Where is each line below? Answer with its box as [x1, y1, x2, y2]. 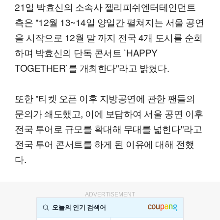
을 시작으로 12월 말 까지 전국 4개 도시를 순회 [15, 30, 203, 44]
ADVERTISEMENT [85, 191, 135, 198]
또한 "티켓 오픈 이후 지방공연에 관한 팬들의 [15, 91, 195, 105]
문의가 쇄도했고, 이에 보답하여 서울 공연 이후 [15, 107, 203, 120]
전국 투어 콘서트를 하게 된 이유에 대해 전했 [15, 137, 194, 151]
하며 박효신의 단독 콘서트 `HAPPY [15, 46, 158, 59]
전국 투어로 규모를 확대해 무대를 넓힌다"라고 [15, 122, 202, 136]
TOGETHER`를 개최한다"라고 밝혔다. [15, 61, 169, 75]
